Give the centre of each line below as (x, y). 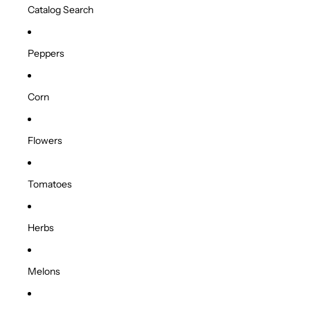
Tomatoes (50, 184)
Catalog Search (61, 10)
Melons (44, 272)
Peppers (46, 54)
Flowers (45, 141)
